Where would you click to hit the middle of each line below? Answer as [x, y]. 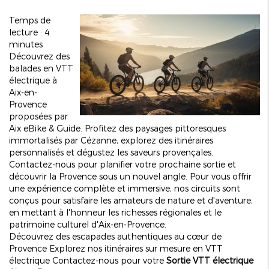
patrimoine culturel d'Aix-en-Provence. [88, 224]
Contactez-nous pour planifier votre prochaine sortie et [122, 164]
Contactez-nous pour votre [109, 260]
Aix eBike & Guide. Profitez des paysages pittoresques [117, 128]
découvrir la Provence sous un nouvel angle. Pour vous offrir [130, 176]
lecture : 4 [29, 32]
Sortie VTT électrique [210, 260]
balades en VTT [41, 68]
